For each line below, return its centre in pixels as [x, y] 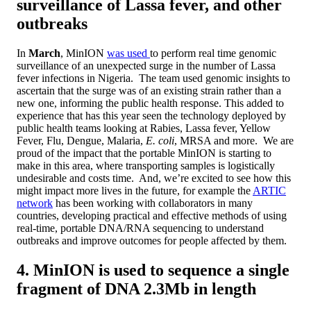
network [35, 203]
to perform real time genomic [213, 53]
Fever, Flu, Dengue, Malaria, [81, 141]
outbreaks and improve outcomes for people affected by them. [152, 241]
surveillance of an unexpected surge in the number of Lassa [146, 66]
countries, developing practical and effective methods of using [152, 216]
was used [128, 53]
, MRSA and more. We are [234, 141]
